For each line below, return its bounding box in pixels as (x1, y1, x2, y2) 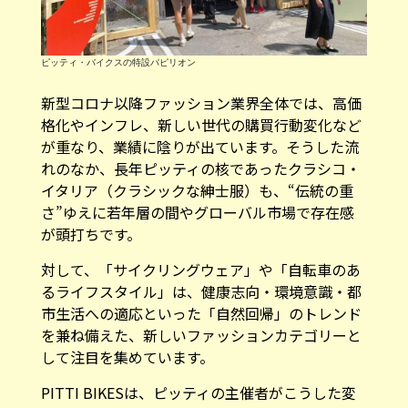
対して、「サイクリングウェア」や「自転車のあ (40, 250, 361, 273)
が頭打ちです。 (40, 215, 141, 238)
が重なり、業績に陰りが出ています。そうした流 (40, 127, 359, 150)
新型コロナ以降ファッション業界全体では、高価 (40, 84, 362, 107)
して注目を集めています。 (40, 338, 214, 361)
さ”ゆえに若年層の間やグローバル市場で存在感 (40, 193, 354, 216)
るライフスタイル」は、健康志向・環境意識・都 (40, 272, 362, 295)
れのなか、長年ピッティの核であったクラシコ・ (40, 149, 361, 172)
